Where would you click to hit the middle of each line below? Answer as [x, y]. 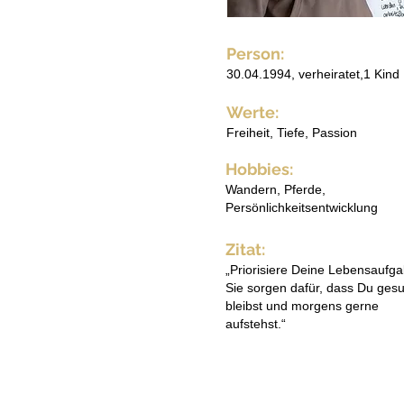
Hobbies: [259, 169]
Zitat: [245, 249]
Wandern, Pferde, [275, 189]
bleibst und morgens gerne [302, 306]
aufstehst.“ [256, 324]
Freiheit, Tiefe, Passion [292, 133]
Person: [255, 54]
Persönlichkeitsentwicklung [302, 207]
